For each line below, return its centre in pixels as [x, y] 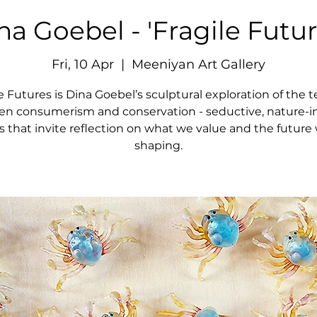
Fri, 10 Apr [83, 65]
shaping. [158, 146]
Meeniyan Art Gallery [198, 65]
